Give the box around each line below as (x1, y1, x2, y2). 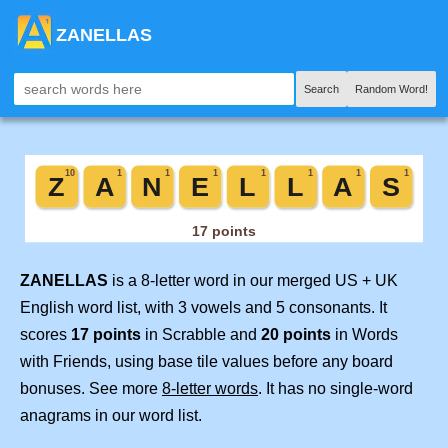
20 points (261, 326, 331, 344)
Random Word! (355, 83, 428, 95)
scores (20, 326, 71, 344)
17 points (71, 326, 141, 344)
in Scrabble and (141, 326, 261, 344)
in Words (331, 326, 398, 344)
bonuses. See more (20, 380, 162, 398)
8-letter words (162, 380, 258, 398)
